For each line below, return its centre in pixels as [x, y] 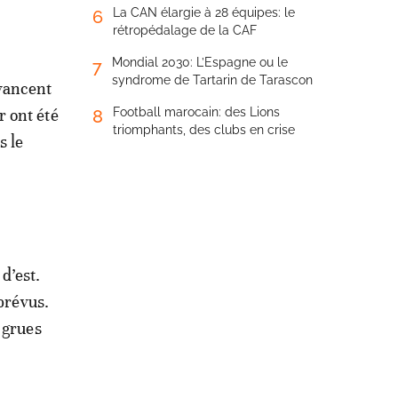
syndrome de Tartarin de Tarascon [212, 80]
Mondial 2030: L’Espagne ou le [200, 62]
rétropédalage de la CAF [185, 30]
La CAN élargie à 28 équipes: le [204, 12]
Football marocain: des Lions [196, 112]
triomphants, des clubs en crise [204, 130]
